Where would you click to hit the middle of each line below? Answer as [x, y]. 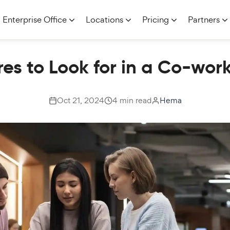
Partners [204, 20]
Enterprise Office [35, 20]
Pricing [156, 20]
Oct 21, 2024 [80, 100]
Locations [104, 20]
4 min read [132, 100]
